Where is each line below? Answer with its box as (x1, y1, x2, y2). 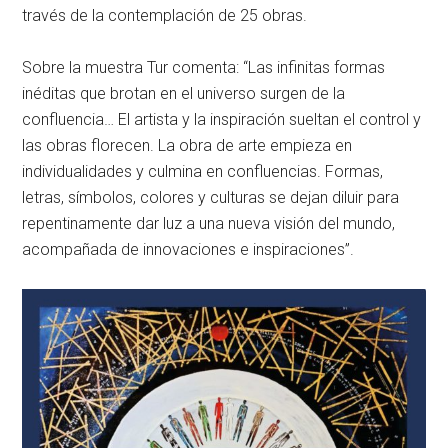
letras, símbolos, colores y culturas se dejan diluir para (22, 188, 400, 207)
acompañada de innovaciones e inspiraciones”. (22, 240, 355, 259)
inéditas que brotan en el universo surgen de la (22, 84, 346, 103)
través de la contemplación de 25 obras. (22, 6, 308, 25)
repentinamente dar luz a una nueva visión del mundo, (22, 214, 396, 233)
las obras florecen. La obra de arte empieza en (22, 136, 353, 155)
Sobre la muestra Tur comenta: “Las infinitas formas (22, 58, 386, 77)
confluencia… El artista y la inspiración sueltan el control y (22, 110, 422, 129)
